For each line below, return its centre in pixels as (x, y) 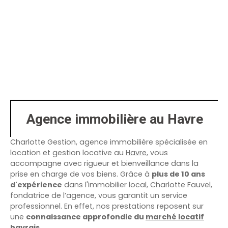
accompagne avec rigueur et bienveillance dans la (104, 164)
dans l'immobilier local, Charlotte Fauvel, (137, 185)
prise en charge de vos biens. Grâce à (81, 174)
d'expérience (36, 185)
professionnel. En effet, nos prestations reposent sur (107, 206)
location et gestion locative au (68, 153)
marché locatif (175, 217)
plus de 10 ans (178, 174)
